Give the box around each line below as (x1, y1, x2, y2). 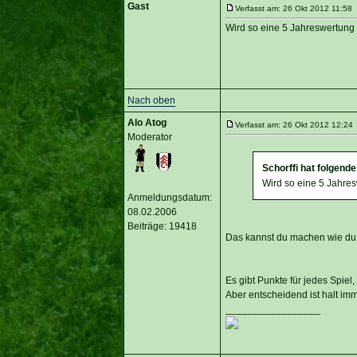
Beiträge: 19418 (127, 220, 197, 232)
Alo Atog (127, 116, 167, 128)
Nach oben (127, 94, 175, 106)
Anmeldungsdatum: (127, 191, 212, 203)
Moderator (127, 131, 172, 143)
